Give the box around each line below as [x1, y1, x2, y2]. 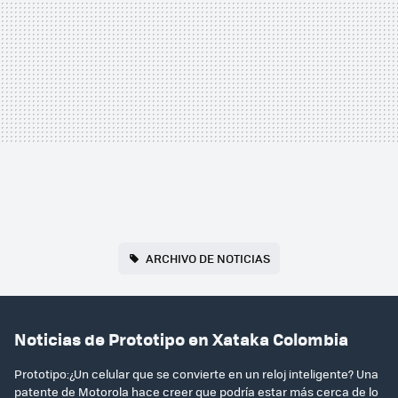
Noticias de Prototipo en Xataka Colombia [14, 327, 348, 352]
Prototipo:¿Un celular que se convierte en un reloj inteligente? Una [14, 364, 378, 382]
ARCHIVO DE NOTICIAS [145, 249, 270, 267]
